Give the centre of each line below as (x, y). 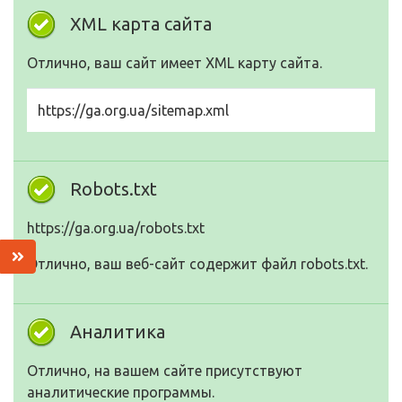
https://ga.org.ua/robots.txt (116, 228)
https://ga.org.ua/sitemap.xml (133, 110)
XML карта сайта (141, 24)
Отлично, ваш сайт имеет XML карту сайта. (175, 63)
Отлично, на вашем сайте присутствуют (165, 371)
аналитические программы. (121, 392)
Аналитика (118, 332)
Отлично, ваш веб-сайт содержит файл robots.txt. (197, 264)
